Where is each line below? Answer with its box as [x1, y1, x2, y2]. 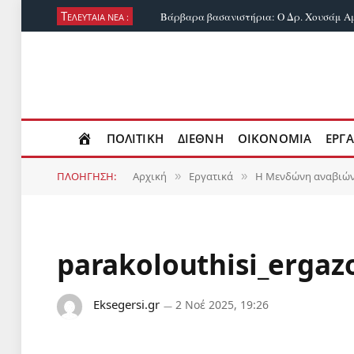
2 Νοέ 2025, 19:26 [175, 297, 269, 312]
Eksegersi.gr [93, 296, 160, 312]
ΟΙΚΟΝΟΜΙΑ [237, 130, 312, 146]
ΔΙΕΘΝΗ [177, 130, 224, 146]
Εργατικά [189, 169, 233, 183]
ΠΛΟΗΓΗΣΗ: [57, 169, 116, 183]
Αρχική [133, 169, 167, 183]
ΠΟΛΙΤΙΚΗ [106, 130, 164, 146]
